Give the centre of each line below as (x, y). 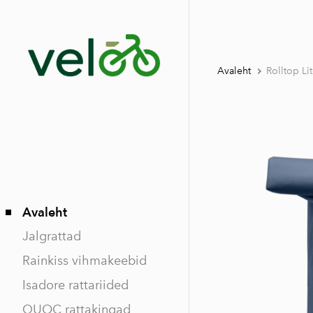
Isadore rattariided (75, 285)
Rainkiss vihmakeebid (85, 261)
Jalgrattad (52, 236)
